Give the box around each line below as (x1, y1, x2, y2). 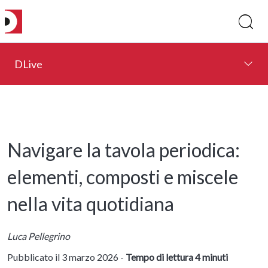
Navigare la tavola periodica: (7, 138, 240, 162)
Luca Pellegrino (7, 230, 70, 242)
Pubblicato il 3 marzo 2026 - (7, 251, 126, 263)
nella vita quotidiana (7, 192, 174, 216)
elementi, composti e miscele (7, 165, 238, 189)
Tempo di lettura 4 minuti (126, 251, 228, 263)
